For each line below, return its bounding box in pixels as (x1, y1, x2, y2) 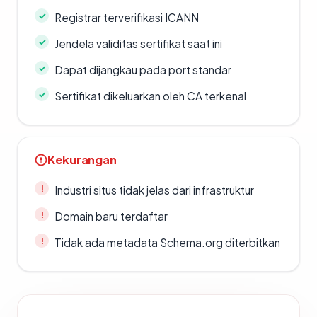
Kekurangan (47, 152, 117, 168)
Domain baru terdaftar (54, 209, 168, 224)
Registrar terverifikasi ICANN (54, 11, 199, 25)
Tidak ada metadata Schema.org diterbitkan (54, 236, 280, 250)
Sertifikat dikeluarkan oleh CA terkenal (54, 89, 246, 103)
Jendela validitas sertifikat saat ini (54, 37, 222, 51)
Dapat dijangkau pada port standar (54, 63, 231, 77)
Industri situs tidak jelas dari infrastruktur (54, 183, 254, 197)
